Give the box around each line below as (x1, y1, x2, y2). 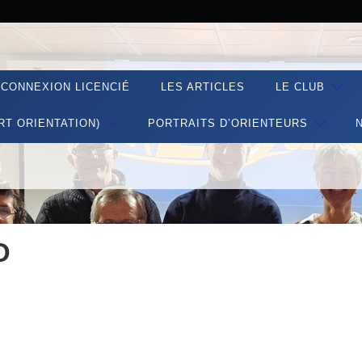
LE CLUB (275, 80, 325, 93)
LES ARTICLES (160, 80, 245, 93)
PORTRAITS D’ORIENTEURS (147, 116, 308, 129)
